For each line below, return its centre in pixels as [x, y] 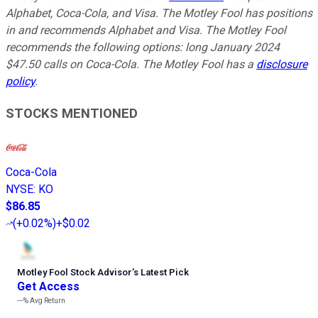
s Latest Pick [161, 273]
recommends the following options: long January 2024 [143, 47]
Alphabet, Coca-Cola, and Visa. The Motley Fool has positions [159, 13]
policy [20, 81]
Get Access [48, 287]
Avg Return [47, 301]
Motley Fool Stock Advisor [75, 273]
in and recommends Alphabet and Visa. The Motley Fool [146, 30]
